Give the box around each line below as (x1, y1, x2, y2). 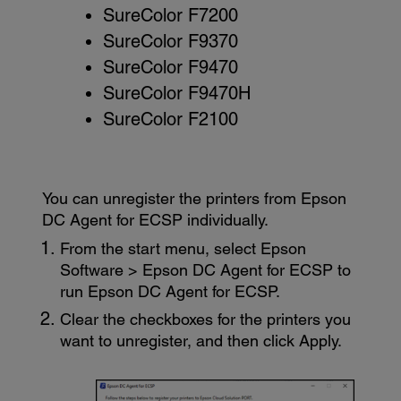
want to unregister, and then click (60, 331, 300, 351)
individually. (183, 209, 269, 229)
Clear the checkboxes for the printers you (60, 310, 352, 329)
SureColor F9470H (102, 81, 251, 104)
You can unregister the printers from (42, 188, 302, 208)
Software (60, 260, 124, 279)
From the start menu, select (60, 238, 261, 258)
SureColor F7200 (102, 4, 238, 26)
